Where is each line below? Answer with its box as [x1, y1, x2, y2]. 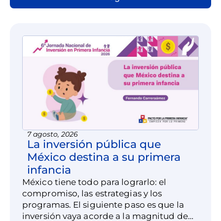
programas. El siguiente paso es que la [22, 199, 184, 210]
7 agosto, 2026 [27, 129, 78, 139]
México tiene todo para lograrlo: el [22, 177, 167, 187]
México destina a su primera [27, 150, 181, 164]
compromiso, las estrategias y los [22, 188, 162, 198]
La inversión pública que [27, 137, 161, 151]
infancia [27, 163, 71, 177]
